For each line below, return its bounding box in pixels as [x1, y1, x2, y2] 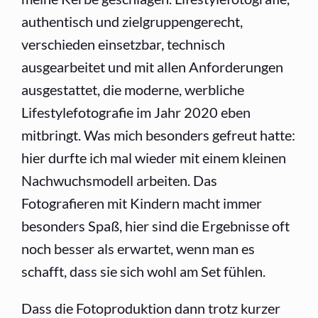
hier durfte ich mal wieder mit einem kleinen [21, 149, 286, 166]
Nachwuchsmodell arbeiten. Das [21, 172, 217, 189]
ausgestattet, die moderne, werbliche [21, 81, 244, 98]
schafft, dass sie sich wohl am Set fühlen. [21, 263, 265, 280]
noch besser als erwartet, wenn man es [21, 240, 255, 257]
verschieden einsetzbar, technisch [21, 35, 225, 53]
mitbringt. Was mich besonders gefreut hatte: [21, 126, 295, 143]
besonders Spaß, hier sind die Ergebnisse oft [21, 217, 290, 234]
